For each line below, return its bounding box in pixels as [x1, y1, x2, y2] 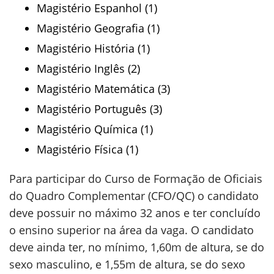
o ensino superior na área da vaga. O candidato [9, 223, 254, 237]
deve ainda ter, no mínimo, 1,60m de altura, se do [9, 240, 264, 254]
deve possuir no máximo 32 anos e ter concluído [9, 206, 261, 220]
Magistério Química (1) [37, 122, 153, 136]
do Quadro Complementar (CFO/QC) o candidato [9, 188, 259, 203]
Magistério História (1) [37, 41, 150, 56]
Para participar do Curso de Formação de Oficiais [9, 171, 262, 186]
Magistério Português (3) [37, 102, 162, 116]
